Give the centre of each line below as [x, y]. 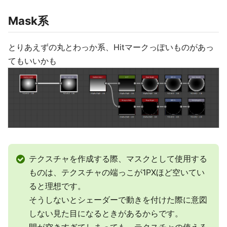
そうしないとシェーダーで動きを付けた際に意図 [118, 200]
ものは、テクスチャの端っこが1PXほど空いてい [117, 173]
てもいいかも [32, 61]
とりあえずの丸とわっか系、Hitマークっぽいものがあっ [111, 47]
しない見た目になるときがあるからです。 [106, 214]
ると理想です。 [57, 186]
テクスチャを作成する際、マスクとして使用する [118, 159]
